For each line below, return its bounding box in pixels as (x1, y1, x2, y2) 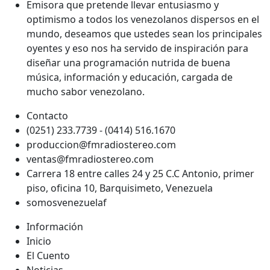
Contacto (27, 108, 68, 122)
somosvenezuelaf (27, 195, 107, 209)
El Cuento (27, 248, 70, 262)
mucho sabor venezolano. (27, 84, 145, 98)
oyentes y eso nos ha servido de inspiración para (27, 41, 248, 55)
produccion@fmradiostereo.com (27, 137, 176, 151)
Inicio (27, 234, 51, 248)
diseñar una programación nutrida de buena (27, 55, 230, 69)
